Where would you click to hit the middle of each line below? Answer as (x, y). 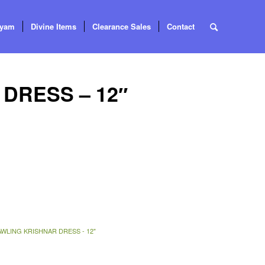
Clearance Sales (122, 26)
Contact (181, 26)
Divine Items (54, 26)
